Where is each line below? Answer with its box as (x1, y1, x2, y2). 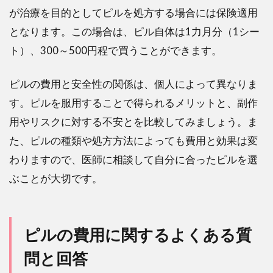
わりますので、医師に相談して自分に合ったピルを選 (9, 152, 258, 166)
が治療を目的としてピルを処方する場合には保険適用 (9, 5, 258, 19)
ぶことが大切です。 (9, 171, 102, 185)
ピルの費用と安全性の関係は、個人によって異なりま (9, 77, 258, 90)
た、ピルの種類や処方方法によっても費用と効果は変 (9, 133, 258, 147)
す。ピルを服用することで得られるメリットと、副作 (9, 96, 258, 109)
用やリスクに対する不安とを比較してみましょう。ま (9, 115, 258, 128)
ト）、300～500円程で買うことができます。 (9, 43, 222, 57)
